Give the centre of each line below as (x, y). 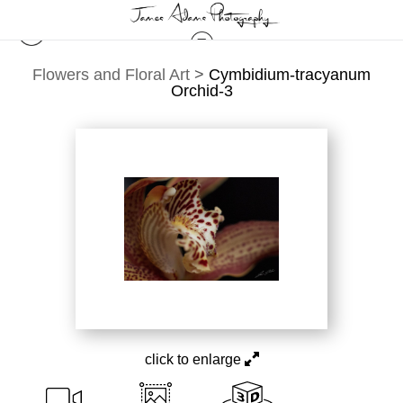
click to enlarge (194, 360)
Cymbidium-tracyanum (290, 75)
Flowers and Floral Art (111, 75)
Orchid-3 (201, 91)
